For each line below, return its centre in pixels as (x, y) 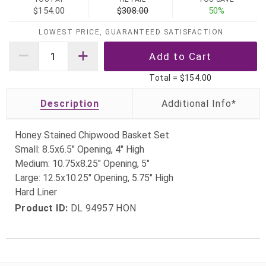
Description (69, 104)
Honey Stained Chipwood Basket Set (92, 135)
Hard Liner (36, 192)
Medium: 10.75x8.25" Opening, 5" (82, 164)
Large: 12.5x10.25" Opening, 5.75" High (94, 178)
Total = (164, 78)
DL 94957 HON (102, 208)
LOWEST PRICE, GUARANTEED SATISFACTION (131, 32)
